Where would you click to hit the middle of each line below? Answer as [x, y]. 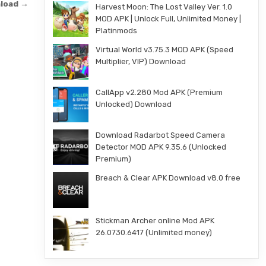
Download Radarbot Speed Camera [160, 135]
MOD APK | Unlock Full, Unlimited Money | [168, 19]
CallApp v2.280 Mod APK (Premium [159, 92]
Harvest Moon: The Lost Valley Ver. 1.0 [164, 7]
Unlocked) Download [133, 104]
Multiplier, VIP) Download [140, 61]
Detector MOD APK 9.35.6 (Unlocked [161, 147]
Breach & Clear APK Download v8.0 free [168, 178]
